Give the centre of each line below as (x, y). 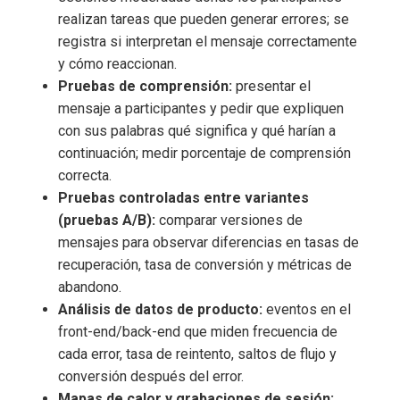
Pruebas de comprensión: (145, 86)
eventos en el (307, 309)
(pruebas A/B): (107, 220)
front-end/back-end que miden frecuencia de (198, 331)
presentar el (271, 86)
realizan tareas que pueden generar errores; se (204, 19)
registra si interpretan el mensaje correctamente (208, 41)
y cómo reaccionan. (117, 63)
